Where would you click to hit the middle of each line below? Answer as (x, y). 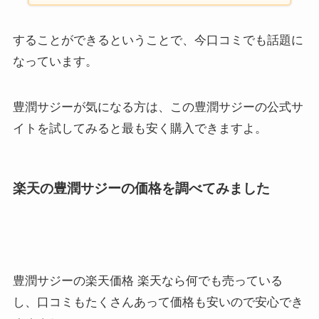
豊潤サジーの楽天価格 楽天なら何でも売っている (147, 281)
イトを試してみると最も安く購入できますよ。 (140, 128)
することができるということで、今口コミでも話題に (158, 40)
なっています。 (55, 61)
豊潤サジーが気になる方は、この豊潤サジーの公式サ (158, 107)
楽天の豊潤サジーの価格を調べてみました (141, 189)
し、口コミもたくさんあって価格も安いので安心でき (158, 302)
